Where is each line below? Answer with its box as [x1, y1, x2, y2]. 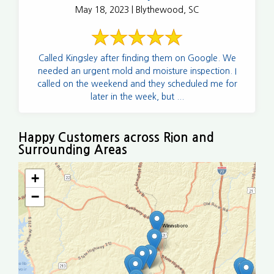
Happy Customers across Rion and [18, 131, 214, 144]
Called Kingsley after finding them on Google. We [38, 53, 236, 62]
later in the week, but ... [90, 92, 184, 101]
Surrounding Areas [18, 143, 127, 156]
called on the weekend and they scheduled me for [37, 79, 237, 88]
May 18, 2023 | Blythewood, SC [75, 5, 199, 14]
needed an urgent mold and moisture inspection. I [37, 66, 237, 75]
